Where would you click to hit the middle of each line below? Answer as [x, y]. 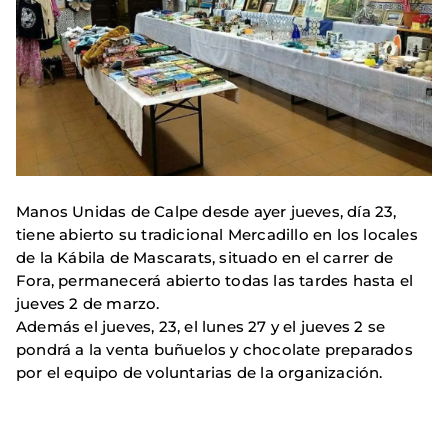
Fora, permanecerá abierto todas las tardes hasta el [215, 281]
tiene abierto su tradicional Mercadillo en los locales [217, 235]
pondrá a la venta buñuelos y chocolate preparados [214, 350]
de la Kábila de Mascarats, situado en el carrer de [205, 258]
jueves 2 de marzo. [88, 304]
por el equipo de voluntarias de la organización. [199, 373]
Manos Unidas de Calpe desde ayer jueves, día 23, [206, 212]
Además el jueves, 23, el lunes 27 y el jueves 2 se [201, 327]
